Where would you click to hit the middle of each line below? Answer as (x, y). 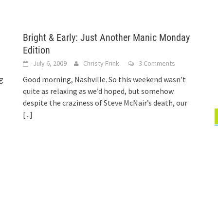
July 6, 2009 (50, 63)
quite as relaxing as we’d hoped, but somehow (99, 91)
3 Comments (157, 63)
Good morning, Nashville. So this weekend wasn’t (105, 79)
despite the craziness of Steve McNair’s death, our (105, 103)
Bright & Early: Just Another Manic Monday (107, 37)
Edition (37, 50)
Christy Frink (101, 63)
